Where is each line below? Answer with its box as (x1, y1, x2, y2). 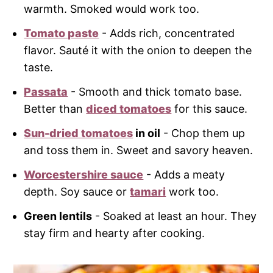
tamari (130, 185, 166, 198)
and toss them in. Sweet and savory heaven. (24, 143, 253, 157)
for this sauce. (171, 102, 248, 115)
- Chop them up (160, 126, 246, 140)
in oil (133, 126, 161, 140)
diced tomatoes (86, 102, 172, 115)
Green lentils (24, 209, 93, 222)
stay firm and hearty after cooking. (24, 226, 205, 239)
